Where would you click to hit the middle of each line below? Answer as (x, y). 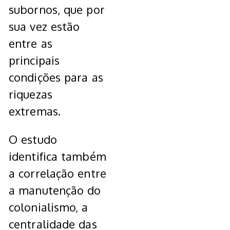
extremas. (35, 111)
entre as (31, 43)
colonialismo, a (49, 207)
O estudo (33, 139)
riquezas (31, 94)
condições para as (56, 77)
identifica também (57, 156)
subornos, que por (57, 9)
